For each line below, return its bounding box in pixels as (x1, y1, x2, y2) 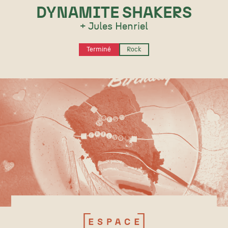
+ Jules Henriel (80, 21, 148, 32)
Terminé (87, 46, 111, 53)
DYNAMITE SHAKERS (36, 5, 192, 21)
